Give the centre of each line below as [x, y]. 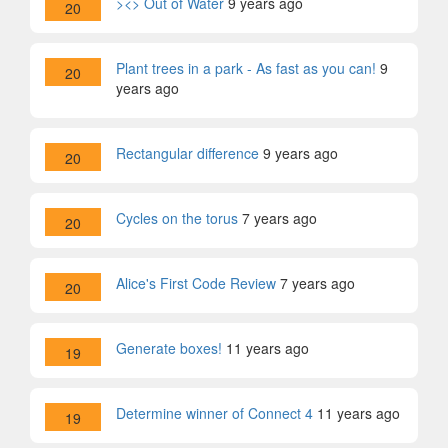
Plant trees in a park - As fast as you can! [246, 68]
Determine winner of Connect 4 [214, 413]
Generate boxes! [169, 348]
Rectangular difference [187, 153]
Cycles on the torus [177, 218]
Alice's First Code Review [196, 283]
